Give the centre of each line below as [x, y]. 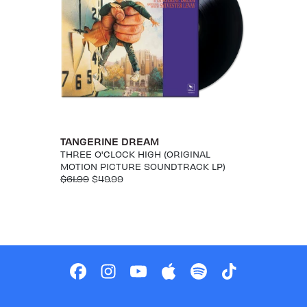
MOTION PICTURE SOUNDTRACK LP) [143, 166]
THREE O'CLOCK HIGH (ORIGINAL [135, 153]
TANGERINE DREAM [110, 141]
